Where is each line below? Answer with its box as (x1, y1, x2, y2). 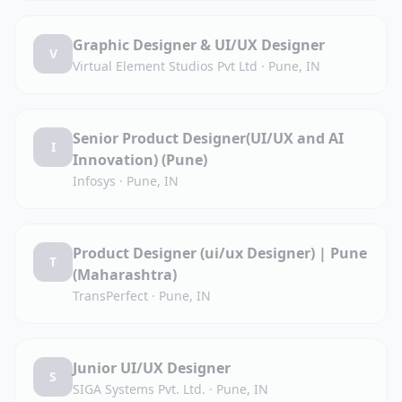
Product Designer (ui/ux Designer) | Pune (73, 243, 367, 263)
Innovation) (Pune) (73, 150, 207, 170)
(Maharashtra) (73, 265, 177, 284)
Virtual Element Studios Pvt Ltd (73, 57, 258, 74)
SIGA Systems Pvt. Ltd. (73, 380, 205, 398)
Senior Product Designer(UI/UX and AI (73, 128, 344, 148)
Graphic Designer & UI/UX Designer (73, 35, 325, 55)
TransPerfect (73, 287, 148, 304)
